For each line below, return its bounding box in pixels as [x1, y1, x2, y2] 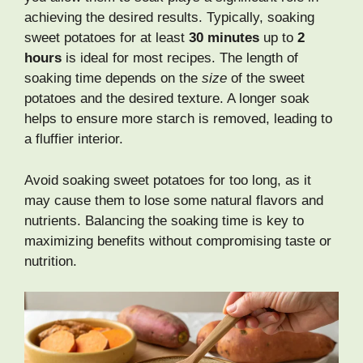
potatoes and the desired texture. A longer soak [24, 91, 310, 107]
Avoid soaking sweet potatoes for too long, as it [24, 172, 311, 188]
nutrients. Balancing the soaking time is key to [24, 212, 304, 228]
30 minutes [189, 30, 259, 46]
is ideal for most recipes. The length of [62, 50, 298, 66]
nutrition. [24, 253, 77, 269]
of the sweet [227, 70, 305, 87]
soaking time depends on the [24, 70, 202, 87]
